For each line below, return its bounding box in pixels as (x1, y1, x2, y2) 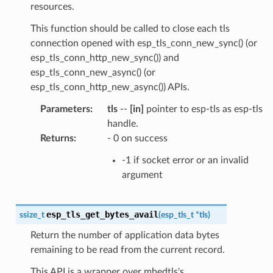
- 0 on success (107, 133, 168, 143)
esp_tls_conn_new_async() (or (30, 67, 155, 77)
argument (121, 169, 163, 180)
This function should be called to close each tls (30, 23, 230, 34)
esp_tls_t (160, 210, 194, 219)
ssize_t (19, 210, 44, 219)
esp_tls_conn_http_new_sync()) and (30, 52, 179, 63)
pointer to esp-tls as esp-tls (143, 104, 263, 114)
